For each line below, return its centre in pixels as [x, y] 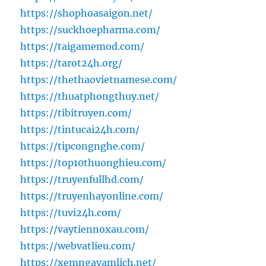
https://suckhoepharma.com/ [91, 30]
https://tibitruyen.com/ [76, 113]
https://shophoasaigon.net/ [87, 13]
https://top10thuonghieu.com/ [94, 163]
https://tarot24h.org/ [72, 63]
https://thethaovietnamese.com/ [99, 80]
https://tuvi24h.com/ [71, 213]
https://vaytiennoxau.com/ [85, 229]
